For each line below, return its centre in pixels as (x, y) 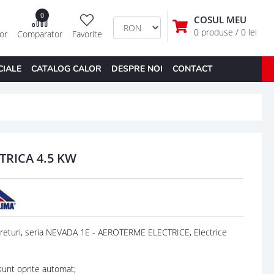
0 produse (214, 32)
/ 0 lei (246, 32)
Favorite (87, 34)
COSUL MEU (220, 20)
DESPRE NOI (137, 68)
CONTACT (192, 68)
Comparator (39, 34)
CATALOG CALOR (66, 68)
